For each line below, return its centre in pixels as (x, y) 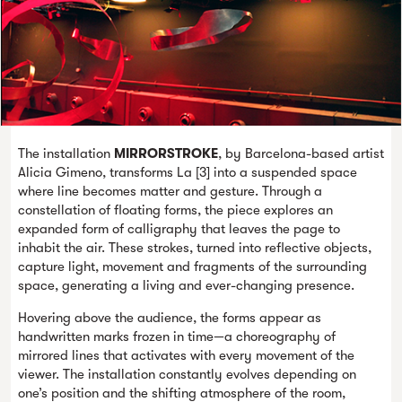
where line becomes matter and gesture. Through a (170, 191)
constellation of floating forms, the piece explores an (175, 210)
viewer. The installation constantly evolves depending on (187, 374)
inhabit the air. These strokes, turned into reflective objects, (195, 248)
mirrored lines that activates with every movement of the (186, 355)
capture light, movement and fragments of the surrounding (192, 267)
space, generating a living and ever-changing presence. (186, 285)
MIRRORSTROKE (166, 153)
